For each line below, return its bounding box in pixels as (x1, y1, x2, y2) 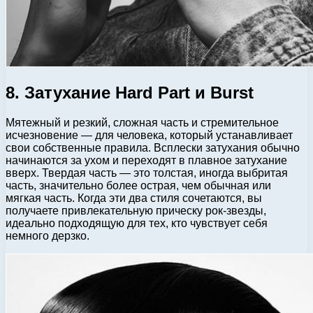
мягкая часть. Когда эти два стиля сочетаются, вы (6, 192, 262, 205)
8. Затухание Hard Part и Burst (6, 83, 254, 103)
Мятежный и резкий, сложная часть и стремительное (6, 117, 279, 129)
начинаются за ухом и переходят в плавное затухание (6, 154, 287, 167)
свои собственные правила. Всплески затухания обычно (6, 142, 300, 154)
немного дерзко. (6, 230, 89, 242)
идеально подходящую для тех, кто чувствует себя (6, 217, 268, 230)
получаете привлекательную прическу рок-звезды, (6, 205, 266, 217)
